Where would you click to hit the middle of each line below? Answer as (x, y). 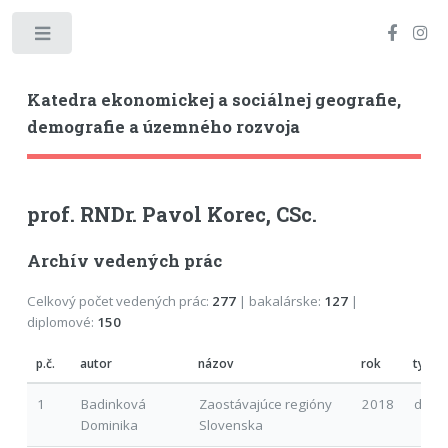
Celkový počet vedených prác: (119, 300)
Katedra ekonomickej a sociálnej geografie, (213, 99)
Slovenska (230, 424)
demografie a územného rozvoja (163, 126)
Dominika (109, 424)
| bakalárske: (279, 300)
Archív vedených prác (124, 260)
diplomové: (61, 321)
